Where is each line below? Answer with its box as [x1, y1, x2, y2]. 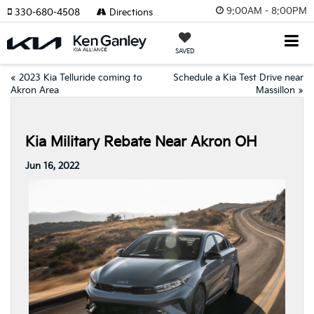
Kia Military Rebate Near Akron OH [25, 134, 257, 151]
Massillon [256, 85, 295, 96]
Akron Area [11, 85, 59, 96]
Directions [107, 7, 153, 18]
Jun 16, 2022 [25, 161, 79, 172]
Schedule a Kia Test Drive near [173, 72, 303, 83]
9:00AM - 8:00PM [226, 5, 307, 17]
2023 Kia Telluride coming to [19, 72, 142, 83]
